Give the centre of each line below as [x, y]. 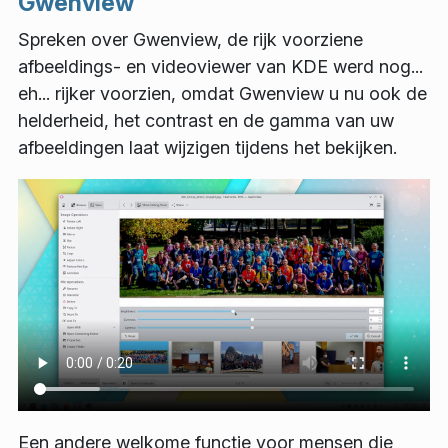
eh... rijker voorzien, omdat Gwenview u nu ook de [222, 93]
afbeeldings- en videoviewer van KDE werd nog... [220, 66]
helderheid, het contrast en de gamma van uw [206, 120]
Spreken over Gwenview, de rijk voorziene [190, 39]
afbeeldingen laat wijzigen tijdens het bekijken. [207, 147]
